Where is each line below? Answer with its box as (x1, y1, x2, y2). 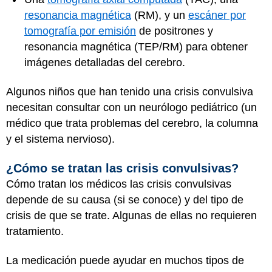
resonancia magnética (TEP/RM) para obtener (24, 40, 248, 53)
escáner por (188, 8, 246, 21)
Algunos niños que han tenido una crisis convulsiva (6, 86, 253, 98)
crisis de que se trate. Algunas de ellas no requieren (6, 209, 257, 222)
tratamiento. (6, 225, 67, 237)
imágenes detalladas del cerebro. (24, 56, 188, 69)
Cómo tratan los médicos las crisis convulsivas (6, 177, 231, 190)
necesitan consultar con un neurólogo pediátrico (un (6, 101, 257, 114)
